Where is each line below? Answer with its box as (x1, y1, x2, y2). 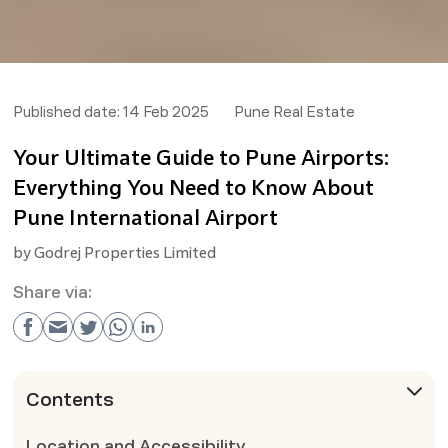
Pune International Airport (12, 204, 278, 230)
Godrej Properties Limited (33, 243, 216, 261)
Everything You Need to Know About (12, 174, 374, 200)
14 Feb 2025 (122, 104, 209, 120)
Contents (25, 389, 114, 410)
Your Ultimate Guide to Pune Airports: (12, 144, 389, 170)
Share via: (12, 283, 92, 301)
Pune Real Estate (234, 104, 355, 120)
